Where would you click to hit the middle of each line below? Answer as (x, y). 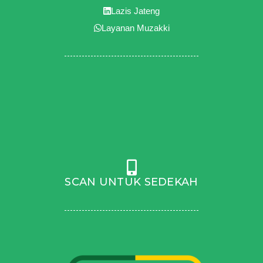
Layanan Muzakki (135, 28)
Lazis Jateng (135, 11)
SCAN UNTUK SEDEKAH (131, 182)
